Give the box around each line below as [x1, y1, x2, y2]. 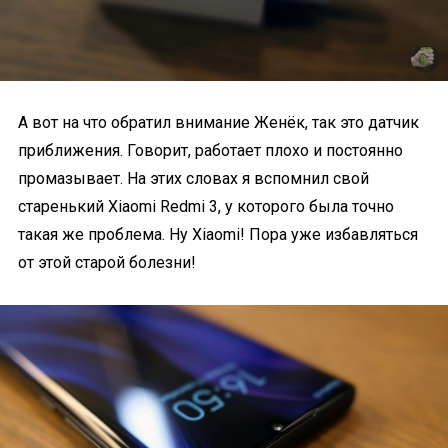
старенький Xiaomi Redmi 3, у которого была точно [18, 196, 394, 216]
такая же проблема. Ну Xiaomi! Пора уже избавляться [18, 224, 418, 244]
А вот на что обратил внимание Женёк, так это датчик [18, 112, 419, 132]
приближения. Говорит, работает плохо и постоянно [18, 140, 403, 160]
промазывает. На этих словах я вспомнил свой [18, 168, 369, 188]
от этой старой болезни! [18, 252, 196, 272]
